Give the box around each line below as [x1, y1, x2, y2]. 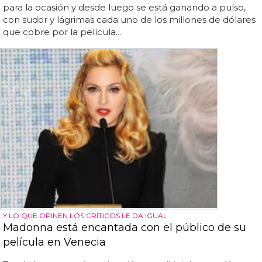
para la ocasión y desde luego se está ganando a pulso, [3, 2, 246, 13]
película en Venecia [3, 236, 106, 249]
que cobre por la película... [3, 26, 121, 37]
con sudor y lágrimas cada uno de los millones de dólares [3, 14, 256, 25]
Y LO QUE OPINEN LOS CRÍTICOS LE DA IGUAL [3, 211, 167, 220]
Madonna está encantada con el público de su [3, 221, 246, 235]
